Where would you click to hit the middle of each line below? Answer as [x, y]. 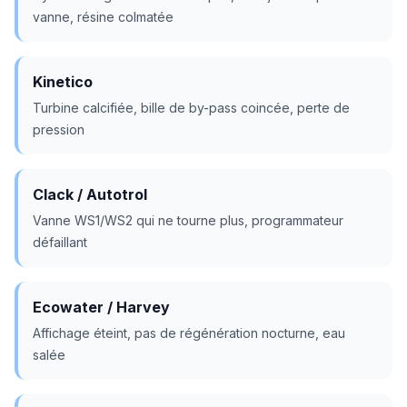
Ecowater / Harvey [101, 307]
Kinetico [63, 82]
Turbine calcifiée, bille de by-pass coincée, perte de [191, 108]
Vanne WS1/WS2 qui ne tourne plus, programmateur [188, 220]
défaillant [60, 242]
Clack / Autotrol [90, 194]
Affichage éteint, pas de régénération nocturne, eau [189, 333]
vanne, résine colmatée [103, 17]
